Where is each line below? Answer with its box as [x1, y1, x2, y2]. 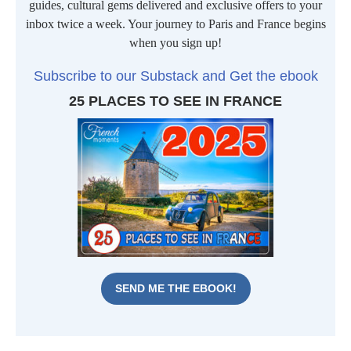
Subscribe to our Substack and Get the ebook [33, 68, 318, 84]
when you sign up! [129, 36, 222, 49]
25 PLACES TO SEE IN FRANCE [69, 93, 282, 109]
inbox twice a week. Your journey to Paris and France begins [25, 17, 326, 31]
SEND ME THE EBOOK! [114, 281, 237, 295]
